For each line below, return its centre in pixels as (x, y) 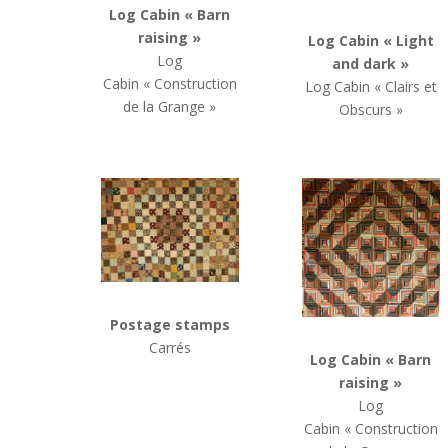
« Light (408, 41)
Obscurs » (370, 110)
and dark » (371, 64)
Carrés (169, 348)
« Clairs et (405, 87)
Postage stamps (169, 325)
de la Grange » (170, 107)
